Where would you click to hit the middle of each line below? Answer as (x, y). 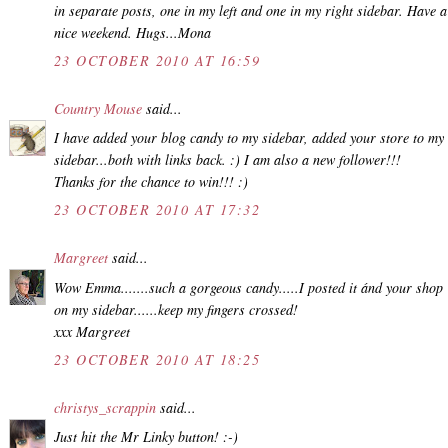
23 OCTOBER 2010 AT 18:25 (157, 359)
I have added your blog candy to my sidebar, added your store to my (249, 138)
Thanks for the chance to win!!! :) (151, 182)
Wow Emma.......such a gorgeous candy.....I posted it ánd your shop (248, 287)
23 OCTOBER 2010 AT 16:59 (157, 60)
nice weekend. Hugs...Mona (132, 32)
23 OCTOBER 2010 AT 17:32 (157, 210)
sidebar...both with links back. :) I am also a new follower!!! (227, 160)
